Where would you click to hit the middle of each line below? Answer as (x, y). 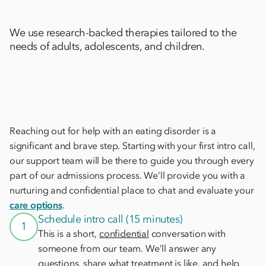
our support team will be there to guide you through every (132, 160)
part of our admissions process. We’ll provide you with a (127, 175)
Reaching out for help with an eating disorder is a (113, 130)
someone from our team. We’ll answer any (127, 248)
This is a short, (69, 233)
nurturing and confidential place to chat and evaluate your (132, 190)
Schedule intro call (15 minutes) (110, 219)
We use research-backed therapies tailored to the (123, 32)
